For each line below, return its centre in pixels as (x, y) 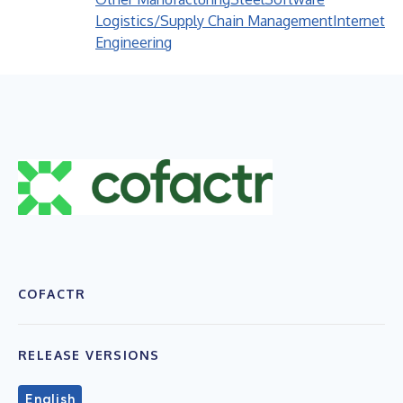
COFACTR (52, 293)
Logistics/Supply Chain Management (214, 21)
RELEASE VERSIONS (89, 354)
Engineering (134, 42)
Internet (359, 21)
